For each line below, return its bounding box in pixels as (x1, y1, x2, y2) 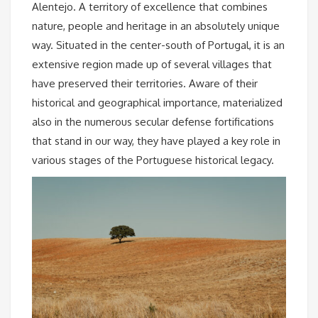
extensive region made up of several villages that (32, 57, 272, 71)
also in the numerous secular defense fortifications (32, 114, 274, 128)
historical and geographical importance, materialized (32, 95, 283, 109)
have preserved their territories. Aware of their (32, 76, 258, 90)
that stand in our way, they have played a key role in (32, 133, 280, 148)
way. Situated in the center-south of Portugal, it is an (32, 38, 285, 52)
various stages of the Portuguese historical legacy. (32, 153, 274, 167)
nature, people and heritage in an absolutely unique (32, 18, 280, 33)
